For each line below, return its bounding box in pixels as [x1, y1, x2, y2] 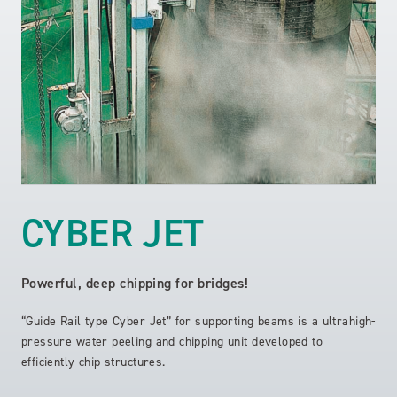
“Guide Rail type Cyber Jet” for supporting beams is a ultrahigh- [20, 312, 376, 330]
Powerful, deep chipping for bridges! [20, 273, 249, 292]
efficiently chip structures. [20, 353, 166, 370]
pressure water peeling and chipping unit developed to [20, 332, 323, 350]
